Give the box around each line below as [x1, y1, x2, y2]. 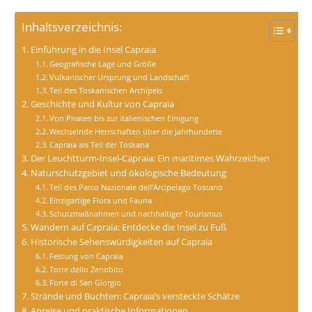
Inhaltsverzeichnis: [22, 19, 123, 36]
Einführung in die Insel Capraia [30, 44, 156, 56]
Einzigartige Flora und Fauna [49, 195, 153, 206]
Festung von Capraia [49, 251, 124, 262]
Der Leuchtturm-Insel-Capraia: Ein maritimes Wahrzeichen [30, 153, 270, 165]
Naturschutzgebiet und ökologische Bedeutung [30, 167, 226, 180]
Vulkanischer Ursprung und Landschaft [49, 72, 190, 83]
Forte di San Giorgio [49, 277, 122, 288]
